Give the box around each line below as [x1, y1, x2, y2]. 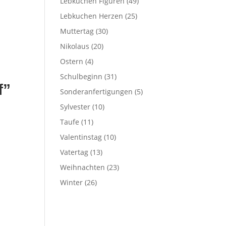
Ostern [60, 56, 84, 66]
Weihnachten [60, 162, 105, 172]
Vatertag [60, 147, 89, 157]
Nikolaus [60, 41, 90, 51]
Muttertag [60, 26, 94, 36]
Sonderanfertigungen [60, 87, 133, 96]
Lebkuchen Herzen [60, 11, 124, 21]
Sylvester [60, 102, 91, 111]
